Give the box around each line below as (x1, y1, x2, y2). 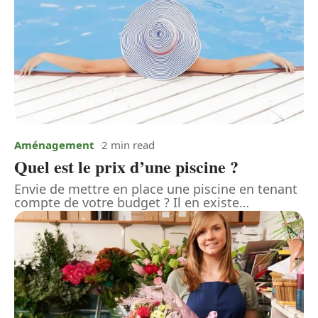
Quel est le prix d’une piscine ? (14, 154, 238, 180)
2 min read (102, 138, 155, 153)
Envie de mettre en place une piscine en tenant (14, 180, 297, 198)
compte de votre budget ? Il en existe (14, 194, 239, 212)
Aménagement (14, 138, 94, 153)
